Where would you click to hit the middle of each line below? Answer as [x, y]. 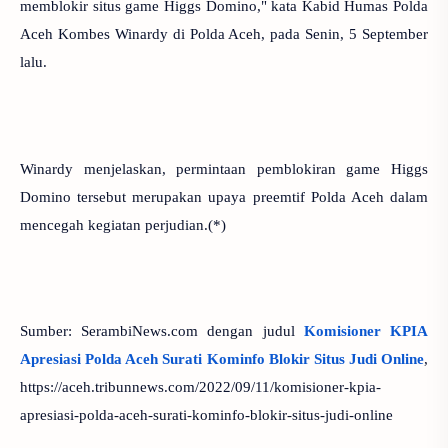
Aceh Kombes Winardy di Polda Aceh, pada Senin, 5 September [224, 33]
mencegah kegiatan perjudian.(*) [123, 224]
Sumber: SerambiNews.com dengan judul [162, 330]
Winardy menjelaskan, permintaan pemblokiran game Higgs [224, 168]
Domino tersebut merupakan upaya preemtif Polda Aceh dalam [224, 196]
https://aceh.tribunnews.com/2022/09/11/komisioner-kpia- [200, 386]
